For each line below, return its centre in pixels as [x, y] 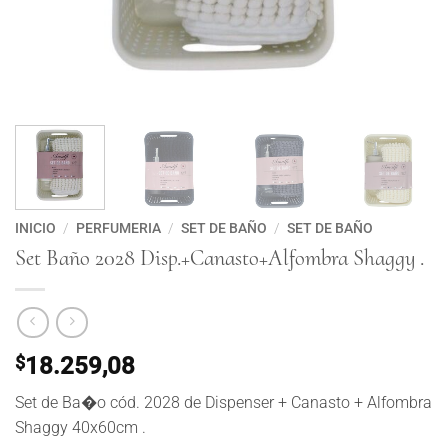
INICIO [35, 227]
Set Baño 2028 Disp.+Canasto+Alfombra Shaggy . [219, 257]
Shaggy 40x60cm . [80, 428]
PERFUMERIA [119, 227]
